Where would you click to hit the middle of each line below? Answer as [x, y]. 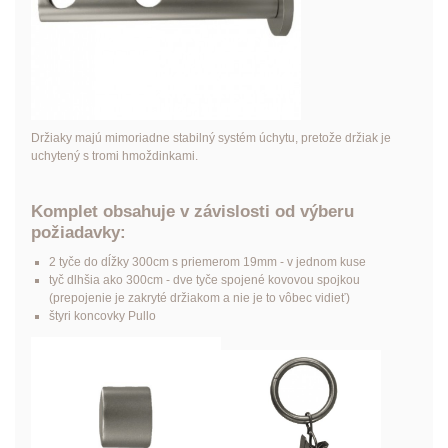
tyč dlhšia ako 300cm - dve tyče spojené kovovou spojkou [204, 279]
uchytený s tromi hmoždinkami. [114, 155]
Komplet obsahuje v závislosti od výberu [192, 211]
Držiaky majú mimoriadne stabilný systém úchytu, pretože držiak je [210, 137]
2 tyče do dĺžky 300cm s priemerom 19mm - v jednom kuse [207, 261]
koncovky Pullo [113, 315]
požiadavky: [78, 232]
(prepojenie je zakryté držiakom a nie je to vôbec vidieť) [199, 297]
